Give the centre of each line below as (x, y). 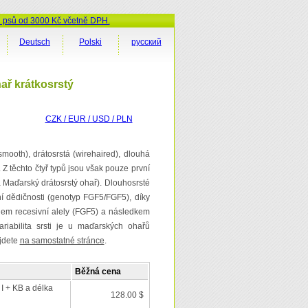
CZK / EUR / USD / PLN (89, 119)
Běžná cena (98, 272)
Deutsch (35, 42)
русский (146, 42)
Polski (90, 42)
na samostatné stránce (62, 241)
